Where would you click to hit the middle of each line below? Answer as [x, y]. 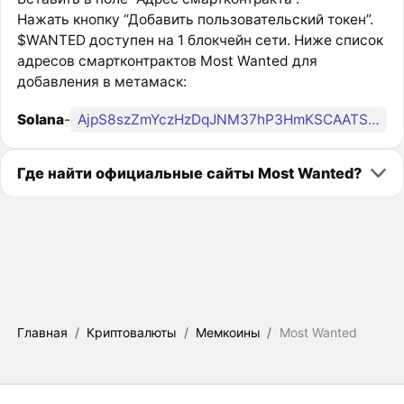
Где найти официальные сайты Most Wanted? [189, 173]
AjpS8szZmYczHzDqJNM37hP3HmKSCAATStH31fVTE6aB [373, 119]
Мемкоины [228, 332]
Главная [42, 332]
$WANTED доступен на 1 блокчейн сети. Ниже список [200, 41]
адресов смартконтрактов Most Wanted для [167, 61]
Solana [40, 119]
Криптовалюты [132, 332]
